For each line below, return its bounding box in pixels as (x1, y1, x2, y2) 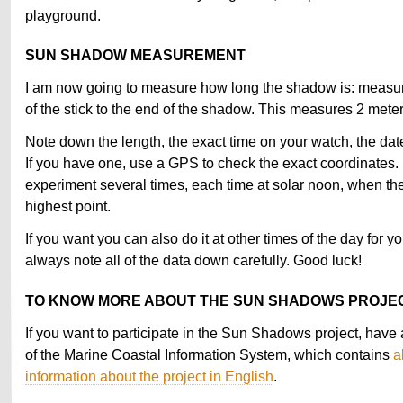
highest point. (25, 198, 111, 215)
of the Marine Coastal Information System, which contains (25, 345, 393, 363)
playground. (25, 6, 101, 23)
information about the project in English (25, 367, 273, 384)
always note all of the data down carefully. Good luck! (25, 252, 362, 269)
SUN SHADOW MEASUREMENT (25, 47, 246, 64)
